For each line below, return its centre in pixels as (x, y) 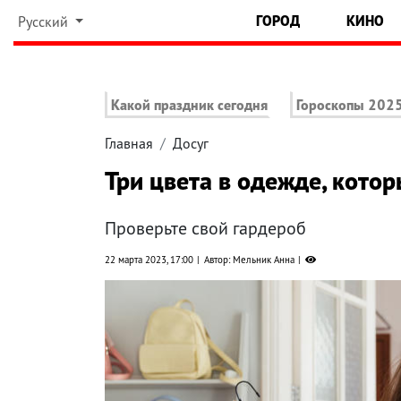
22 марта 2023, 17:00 (149, 260)
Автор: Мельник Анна (249, 260)
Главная (129, 144)
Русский (44, 21)
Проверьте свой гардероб (205, 229)
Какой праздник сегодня (189, 105)
